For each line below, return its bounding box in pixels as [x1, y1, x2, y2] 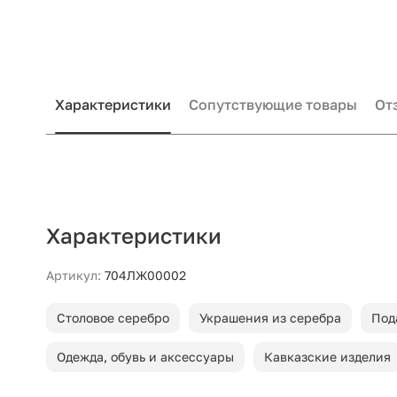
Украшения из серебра [199, 310, 341, 325]
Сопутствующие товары [189, 96, 357, 113]
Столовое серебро [57, 310, 169, 325]
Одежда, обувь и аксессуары [57, 349, 234, 364]
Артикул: [46, 268, 101, 283]
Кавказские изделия [264, 349, 391, 364]
